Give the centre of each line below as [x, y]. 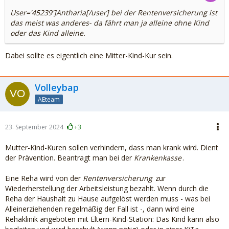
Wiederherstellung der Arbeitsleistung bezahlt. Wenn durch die [107, 188]
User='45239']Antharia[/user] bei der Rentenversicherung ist [114, 13]
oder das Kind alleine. [48, 33]
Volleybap [57, 87]
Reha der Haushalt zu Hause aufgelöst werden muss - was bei [108, 199]
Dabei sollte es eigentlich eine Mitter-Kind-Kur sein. [89, 55]
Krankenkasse [158, 158]
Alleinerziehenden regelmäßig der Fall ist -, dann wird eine [100, 209]
